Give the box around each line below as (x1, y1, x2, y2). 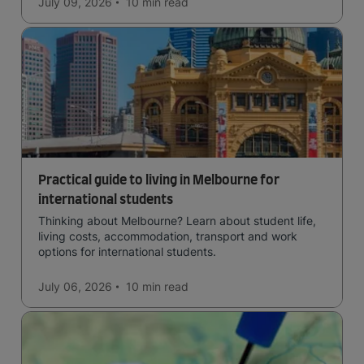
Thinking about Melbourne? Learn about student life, (38, 214, 316, 228)
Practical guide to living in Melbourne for (38, 174, 279, 188)
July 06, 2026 (38, 279, 112, 294)
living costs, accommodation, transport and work (38, 229, 297, 244)
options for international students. (38, 245, 216, 259)
